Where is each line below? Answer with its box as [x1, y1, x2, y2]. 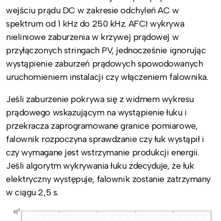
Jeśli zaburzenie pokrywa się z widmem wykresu [6, 93, 194, 105]
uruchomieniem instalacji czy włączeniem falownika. [6, 71, 208, 82]
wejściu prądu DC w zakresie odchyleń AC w [6, 4, 179, 16]
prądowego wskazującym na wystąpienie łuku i [6, 107, 187, 118]
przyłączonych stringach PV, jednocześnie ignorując [6, 44, 206, 56]
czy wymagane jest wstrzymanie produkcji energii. [6, 147, 199, 158]
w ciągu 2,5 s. [6, 186, 58, 198]
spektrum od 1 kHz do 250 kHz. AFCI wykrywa [6, 18, 184, 29]
